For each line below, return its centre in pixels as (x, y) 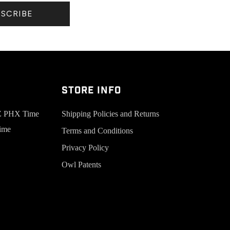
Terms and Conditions (97, 130)
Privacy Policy (85, 147)
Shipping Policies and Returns (110, 113)
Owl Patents (81, 164)
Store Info (91, 90)
